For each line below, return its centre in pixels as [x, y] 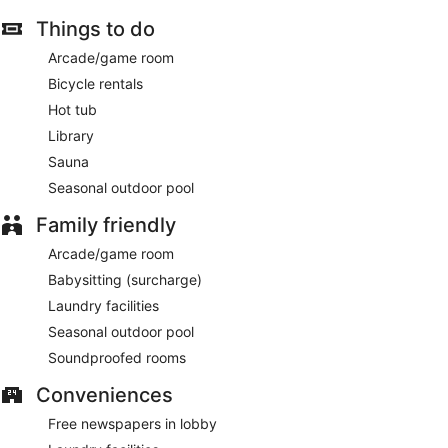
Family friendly [106, 225]
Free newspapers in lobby [132, 424]
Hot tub [72, 110]
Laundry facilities [103, 306]
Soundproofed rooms [117, 358]
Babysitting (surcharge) [125, 280]
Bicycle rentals [95, 84]
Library [71, 136]
